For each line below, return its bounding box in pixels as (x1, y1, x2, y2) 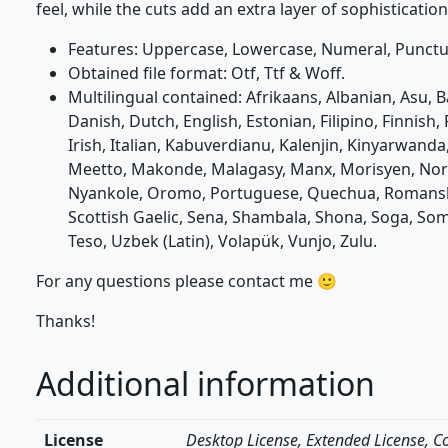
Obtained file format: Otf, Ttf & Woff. (68, 62, 345, 85)
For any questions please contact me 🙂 (36, 270, 337, 293)
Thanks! (36, 310, 95, 333)
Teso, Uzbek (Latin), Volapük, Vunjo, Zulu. (68, 230, 377, 253)
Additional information (36, 362, 375, 406)
